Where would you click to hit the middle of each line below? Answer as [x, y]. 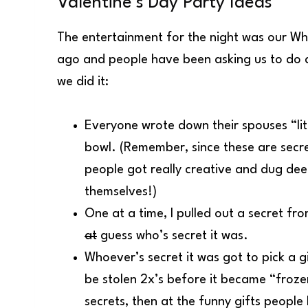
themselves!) [121, 191]
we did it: [83, 81]
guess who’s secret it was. [173, 235]
